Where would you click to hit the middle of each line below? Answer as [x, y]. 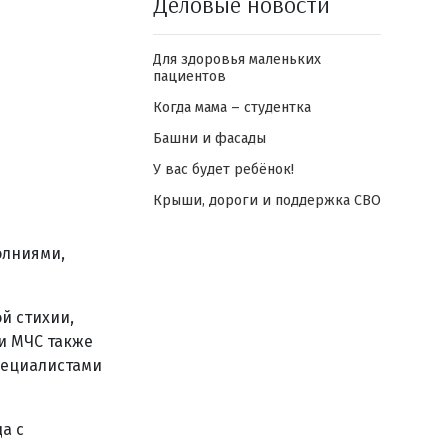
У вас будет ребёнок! [223, 169]
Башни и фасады [209, 138]
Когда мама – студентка [231, 107]
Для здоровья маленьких [236, 59]
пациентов [189, 76]
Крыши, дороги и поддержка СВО [266, 200]
